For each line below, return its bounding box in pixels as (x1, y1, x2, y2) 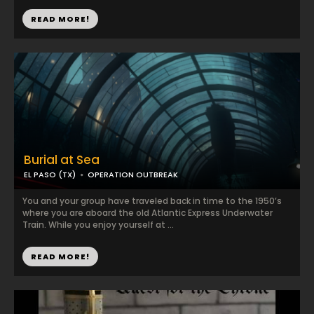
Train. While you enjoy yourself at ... (22, 219, 174, 231)
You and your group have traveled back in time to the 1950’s (22, 195, 282, 207)
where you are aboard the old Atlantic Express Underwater (22, 207, 273, 219)
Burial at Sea (24, 151, 100, 168)
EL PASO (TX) (24, 169, 76, 180)
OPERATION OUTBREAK (88, 169, 178, 180)
